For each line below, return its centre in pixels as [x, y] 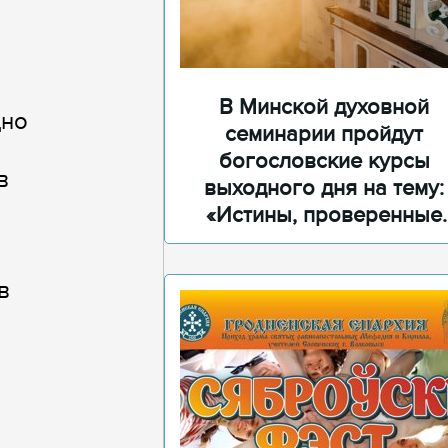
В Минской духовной [324, 107]
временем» [324, 242]
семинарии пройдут [324, 134]
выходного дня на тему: [324, 188]
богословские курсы [324, 161]
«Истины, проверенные [324, 215]
